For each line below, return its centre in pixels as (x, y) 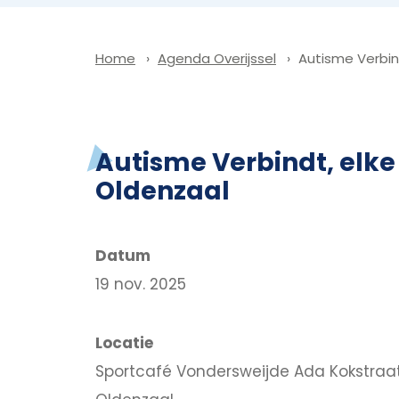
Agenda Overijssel (217, 58)
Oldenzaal (163, 191)
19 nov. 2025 (141, 284)
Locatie (124, 342)
